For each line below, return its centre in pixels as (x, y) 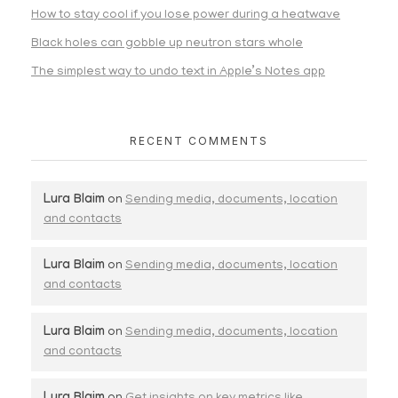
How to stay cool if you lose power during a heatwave (186, 16)
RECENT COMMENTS (199, 140)
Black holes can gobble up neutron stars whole (167, 44)
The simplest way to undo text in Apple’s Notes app (178, 72)
